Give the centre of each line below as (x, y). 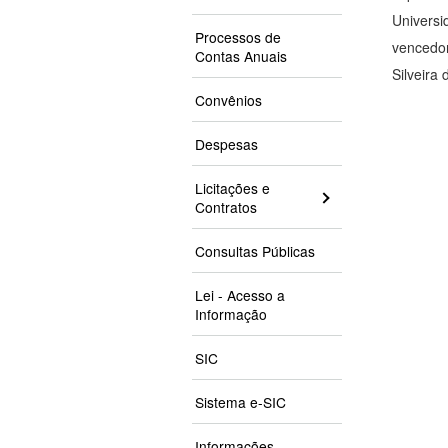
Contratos (226, 207)
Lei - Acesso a (240, 295)
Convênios (228, 100)
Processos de (238, 37)
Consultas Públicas (255, 251)
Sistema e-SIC (240, 402)
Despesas (226, 144)
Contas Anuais (241, 56)
